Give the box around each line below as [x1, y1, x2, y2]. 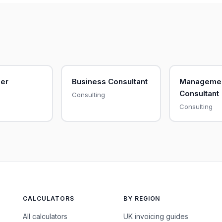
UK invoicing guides [123, 212, 188, 221]
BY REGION [123, 195, 161, 202]
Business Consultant [71, 76, 148, 86]
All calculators [23, 212, 68, 221]
